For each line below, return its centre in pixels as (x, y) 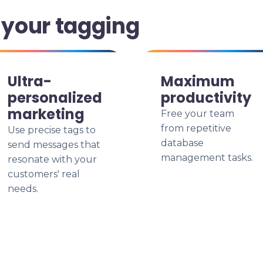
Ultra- (30, 81)
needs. (23, 189)
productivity (206, 98)
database (182, 143)
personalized (55, 98)
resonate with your (52, 159)
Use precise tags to (52, 130)
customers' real (44, 174)
